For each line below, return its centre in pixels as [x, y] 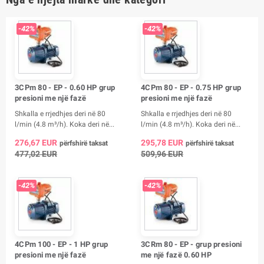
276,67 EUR [36, 142]
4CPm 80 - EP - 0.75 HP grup [191, 87]
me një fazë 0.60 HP [176, 255]
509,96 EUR [162, 154]
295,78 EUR [162, 142]
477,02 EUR [36, 154]
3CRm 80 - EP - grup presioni [192, 244]
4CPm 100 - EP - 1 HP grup [62, 244]
